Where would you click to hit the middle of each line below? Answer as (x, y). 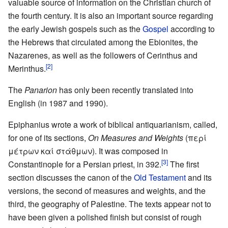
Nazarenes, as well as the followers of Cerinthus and (103, 55)
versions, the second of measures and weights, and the (107, 190)
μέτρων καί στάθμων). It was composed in (88, 151)
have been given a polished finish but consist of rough (105, 217)
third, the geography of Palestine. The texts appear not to (110, 204)
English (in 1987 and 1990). (58, 103)
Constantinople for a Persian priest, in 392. (85, 164)
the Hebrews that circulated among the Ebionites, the (103, 42)
